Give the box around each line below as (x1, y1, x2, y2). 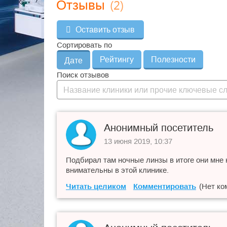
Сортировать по (57, 41, 112, 49)
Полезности (151, 55, 196, 64)
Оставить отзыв (75, 25, 135, 34)
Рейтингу (100, 55, 134, 64)
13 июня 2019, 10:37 (104, 137, 172, 145)
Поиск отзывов (57, 70, 109, 79)
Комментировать (133, 182, 196, 191)
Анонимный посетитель (104, 122, 213, 133)
